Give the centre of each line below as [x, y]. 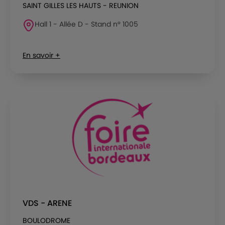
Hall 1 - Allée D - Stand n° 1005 [86, 24]
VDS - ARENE [47, 203]
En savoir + [41, 55]
